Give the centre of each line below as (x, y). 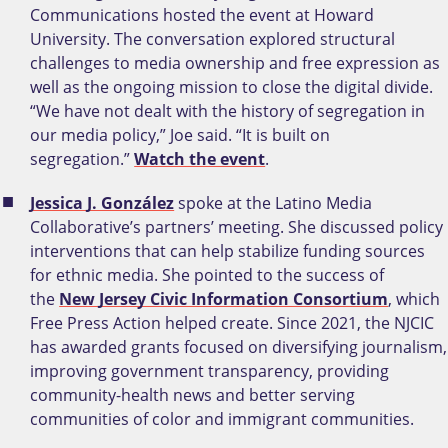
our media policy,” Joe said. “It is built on (180, 135)
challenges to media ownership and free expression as (235, 63)
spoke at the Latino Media (273, 203)
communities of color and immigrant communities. (222, 419)
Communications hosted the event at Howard (202, 15)
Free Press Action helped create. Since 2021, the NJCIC (232, 323)
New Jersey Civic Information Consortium (224, 299)
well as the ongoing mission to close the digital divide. (232, 87)
